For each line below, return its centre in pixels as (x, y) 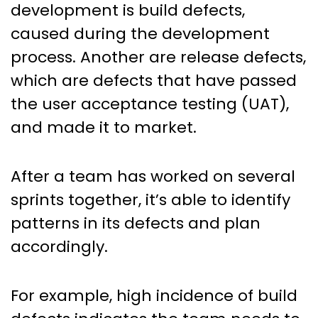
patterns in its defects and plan (136, 223)
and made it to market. (104, 127)
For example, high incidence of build (154, 295)
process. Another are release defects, (158, 57)
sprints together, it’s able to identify (150, 199)
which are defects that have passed (154, 80)
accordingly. (59, 246)
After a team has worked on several (153, 176)
